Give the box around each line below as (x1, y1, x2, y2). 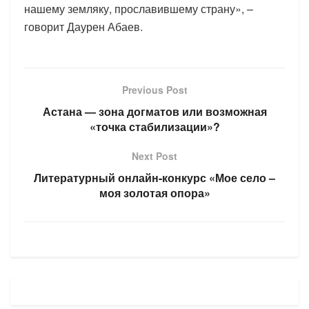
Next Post (132, 148, 177, 163)
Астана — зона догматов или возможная (42, 103, 267, 119)
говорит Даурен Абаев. (24, 18, 143, 34)
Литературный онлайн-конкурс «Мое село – (34, 169, 275, 186)
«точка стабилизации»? (89, 118, 220, 134)
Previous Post (121, 82, 188, 97)
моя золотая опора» (99, 184, 210, 201)
